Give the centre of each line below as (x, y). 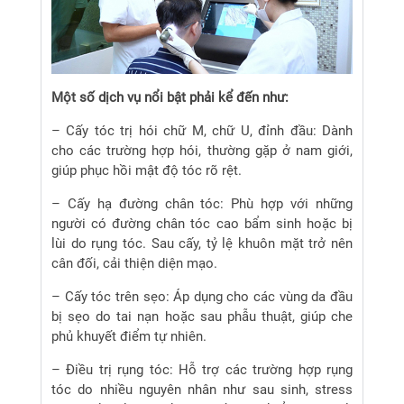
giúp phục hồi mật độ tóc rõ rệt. (147, 170)
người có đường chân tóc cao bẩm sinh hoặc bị (202, 223)
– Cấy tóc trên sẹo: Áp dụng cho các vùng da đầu (202, 296)
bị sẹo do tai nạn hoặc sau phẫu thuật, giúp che (202, 316)
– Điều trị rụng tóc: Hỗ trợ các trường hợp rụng (202, 369)
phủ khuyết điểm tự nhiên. (129, 336)
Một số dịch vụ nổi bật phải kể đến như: (170, 97)
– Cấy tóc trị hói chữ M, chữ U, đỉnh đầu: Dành (202, 130)
